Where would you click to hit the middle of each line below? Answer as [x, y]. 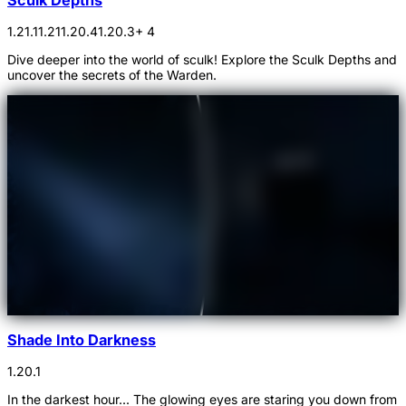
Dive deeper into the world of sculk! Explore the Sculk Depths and [202, 60]
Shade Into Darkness [82, 339]
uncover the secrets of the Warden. [112, 75]
